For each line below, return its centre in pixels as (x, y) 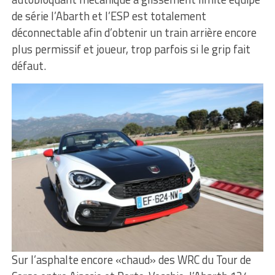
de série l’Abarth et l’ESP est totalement (109, 16)
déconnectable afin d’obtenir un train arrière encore (134, 33)
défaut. (29, 66)
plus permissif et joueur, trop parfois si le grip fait (131, 49)
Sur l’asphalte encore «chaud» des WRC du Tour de (131, 259)
